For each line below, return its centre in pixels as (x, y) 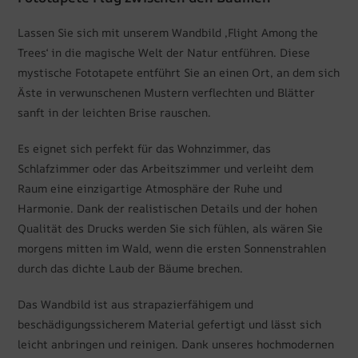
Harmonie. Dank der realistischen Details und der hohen (168, 208)
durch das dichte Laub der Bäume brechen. (131, 268)
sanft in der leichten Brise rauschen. (115, 112)
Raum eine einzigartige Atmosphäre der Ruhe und (150, 188)
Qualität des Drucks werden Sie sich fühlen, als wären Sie (171, 228)
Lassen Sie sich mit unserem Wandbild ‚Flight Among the (168, 32)
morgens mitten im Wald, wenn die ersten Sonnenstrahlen (172, 248)
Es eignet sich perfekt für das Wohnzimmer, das (145, 148)
